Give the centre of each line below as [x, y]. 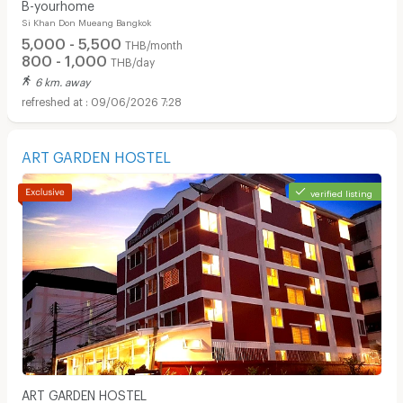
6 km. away [62, 80]
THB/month [153, 44]
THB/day [132, 61]
